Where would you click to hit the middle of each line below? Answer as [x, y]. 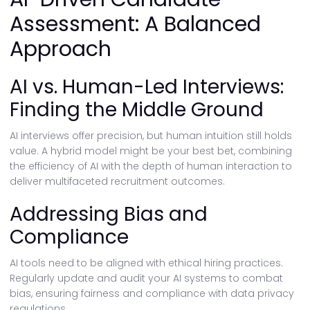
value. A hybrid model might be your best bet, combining [151, 151]
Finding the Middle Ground [137, 110]
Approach [61, 49]
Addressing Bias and [109, 214]
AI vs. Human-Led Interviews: [147, 87]
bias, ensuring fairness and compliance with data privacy [152, 293]
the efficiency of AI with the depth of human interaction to [151, 166]
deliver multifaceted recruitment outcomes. [117, 181]
